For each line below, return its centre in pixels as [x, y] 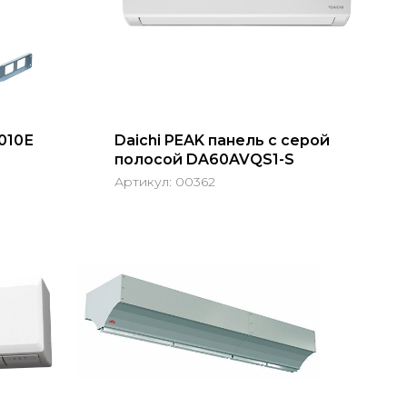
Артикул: [145, 182]
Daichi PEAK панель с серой [222, 140]
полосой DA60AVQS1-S [204, 159]
